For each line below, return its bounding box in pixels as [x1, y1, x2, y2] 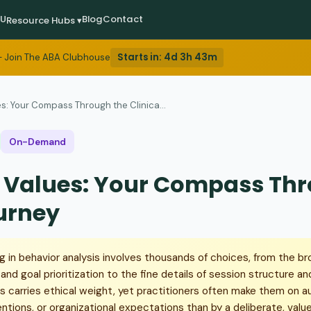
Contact [103, 12, 143, 26]
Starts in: [117, 51, 164, 64]
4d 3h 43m [163, 51, 217, 64]
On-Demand [9, 135, 66, 148]
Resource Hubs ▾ [6, 13, 82, 27]
